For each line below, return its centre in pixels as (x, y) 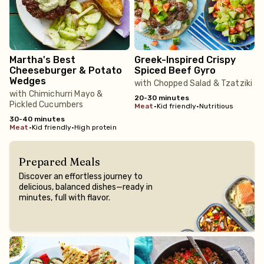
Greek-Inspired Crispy (185, 60)
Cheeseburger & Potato (66, 70)
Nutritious (217, 106)
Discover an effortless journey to (81, 176)
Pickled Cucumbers (47, 105)
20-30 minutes (162, 98)
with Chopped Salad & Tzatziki (194, 83)
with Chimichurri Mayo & (56, 94)
